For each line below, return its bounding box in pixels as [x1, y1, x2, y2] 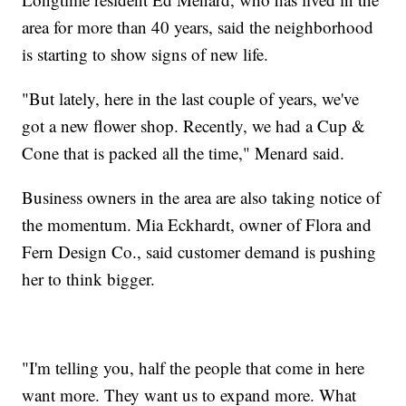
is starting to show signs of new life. [22, 43, 269, 66]
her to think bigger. [22, 267, 156, 291]
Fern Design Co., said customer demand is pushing [22, 240, 377, 264]
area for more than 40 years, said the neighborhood [22, 15, 374, 39]
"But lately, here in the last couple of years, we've [22, 87, 360, 111]
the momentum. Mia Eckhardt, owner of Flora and [22, 213, 372, 237]
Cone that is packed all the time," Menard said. [22, 141, 345, 165]
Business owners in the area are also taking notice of [22, 186, 382, 209]
